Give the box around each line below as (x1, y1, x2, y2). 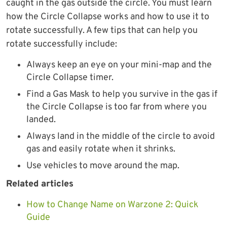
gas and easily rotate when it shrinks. (26, 143, 175, 155)
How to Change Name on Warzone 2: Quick (26, 199, 199, 211)
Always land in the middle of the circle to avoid (26, 130, 215, 142)
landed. (26, 113, 56, 126)
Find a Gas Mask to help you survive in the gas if (26, 88, 217, 100)
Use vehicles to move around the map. (26, 160, 179, 172)
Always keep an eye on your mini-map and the (26, 59, 212, 71)
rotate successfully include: (6, 38, 117, 50)
